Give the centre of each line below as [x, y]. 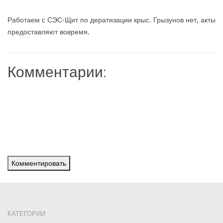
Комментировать [39, 163]
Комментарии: [57, 71]
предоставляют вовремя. [51, 32]
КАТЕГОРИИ [26, 214]
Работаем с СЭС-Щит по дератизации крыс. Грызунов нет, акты [111, 20]
